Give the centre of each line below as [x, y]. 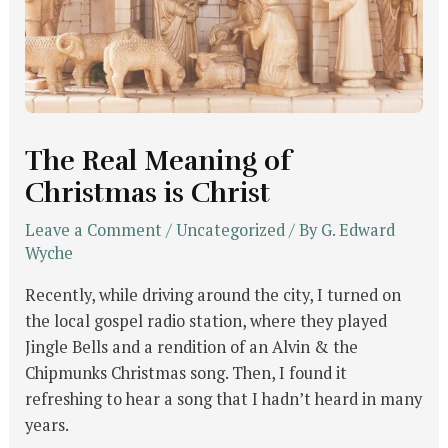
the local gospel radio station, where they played [206, 320]
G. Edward [358, 230]
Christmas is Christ [148, 193]
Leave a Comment [94, 230]
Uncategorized [231, 230]
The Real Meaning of [158, 161]
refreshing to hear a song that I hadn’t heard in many [224, 398]
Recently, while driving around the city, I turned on [213, 294]
